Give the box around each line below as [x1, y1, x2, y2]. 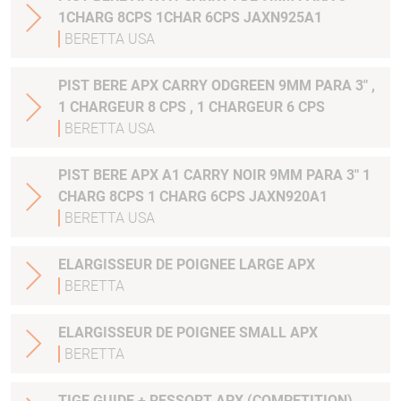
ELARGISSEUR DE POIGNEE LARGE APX [58, 256, 315, 274]
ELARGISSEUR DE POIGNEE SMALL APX [58, 324, 318, 342]
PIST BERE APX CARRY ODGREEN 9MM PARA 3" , [58, 77, 131, 95]
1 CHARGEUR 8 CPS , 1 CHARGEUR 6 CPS [58, 98, 325, 116]
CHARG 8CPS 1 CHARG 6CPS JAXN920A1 [148, 188, 328, 206]
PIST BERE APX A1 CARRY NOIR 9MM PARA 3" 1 [58, 166, 131, 184]
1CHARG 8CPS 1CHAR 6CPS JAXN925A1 [156, 9, 322, 27]
